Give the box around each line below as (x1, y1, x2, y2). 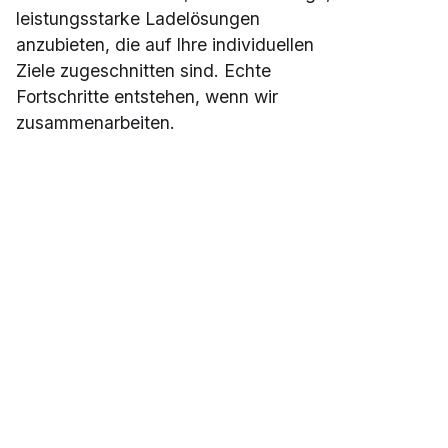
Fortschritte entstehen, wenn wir (15, 86, 278, 108)
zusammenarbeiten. (15, 112, 175, 134)
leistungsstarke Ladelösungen (15, 8, 260, 30)
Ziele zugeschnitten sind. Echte (15, 60, 271, 82)
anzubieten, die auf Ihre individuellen (15, 34, 314, 56)
